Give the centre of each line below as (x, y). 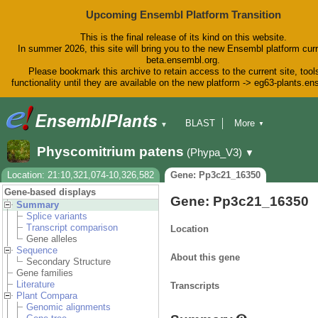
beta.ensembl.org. (183, 60)
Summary (38, 205)
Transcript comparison (72, 228)
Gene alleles (52, 239)
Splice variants (57, 216)
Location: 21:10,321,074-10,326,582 (81, 175)
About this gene (205, 257)
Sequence (37, 251)
